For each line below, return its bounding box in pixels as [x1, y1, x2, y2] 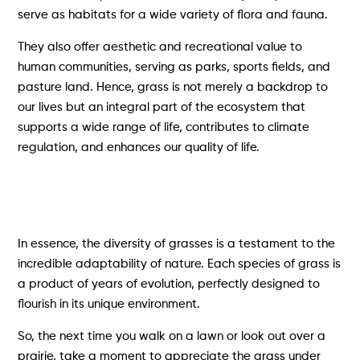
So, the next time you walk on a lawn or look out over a [18, 329, 326, 342]
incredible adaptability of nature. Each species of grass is [18, 257, 342, 270]
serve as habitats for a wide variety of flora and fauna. [18, 8, 329, 21]
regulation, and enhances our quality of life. [18, 141, 260, 153]
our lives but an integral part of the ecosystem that [18, 100, 306, 113]
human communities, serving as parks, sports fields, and [18, 60, 331, 73]
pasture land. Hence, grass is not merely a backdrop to [18, 80, 329, 93]
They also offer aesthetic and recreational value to [18, 40, 303, 53]
